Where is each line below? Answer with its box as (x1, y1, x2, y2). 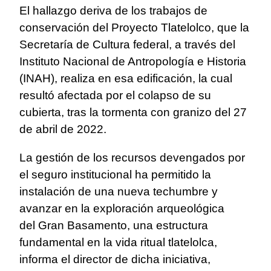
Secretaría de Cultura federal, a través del (19, 38, 235, 51)
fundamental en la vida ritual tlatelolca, (19, 235, 217, 249)
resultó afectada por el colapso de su (19, 88, 211, 102)
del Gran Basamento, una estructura (19, 218, 208, 232)
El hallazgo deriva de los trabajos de (19, 4, 207, 17)
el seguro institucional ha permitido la (19, 168, 211, 181)
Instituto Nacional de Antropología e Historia (19, 54, 246, 68)
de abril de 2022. (19, 122, 106, 135)
